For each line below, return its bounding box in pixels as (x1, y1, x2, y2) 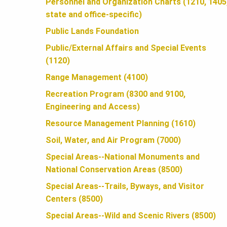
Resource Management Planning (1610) (46, 119, 196, 129)
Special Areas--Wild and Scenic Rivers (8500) (46, 211, 216, 221)
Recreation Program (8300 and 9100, (46, 89, 185, 99)
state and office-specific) (46, 10, 142, 20)
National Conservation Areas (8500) (46, 165, 182, 175)
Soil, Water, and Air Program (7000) (46, 135, 181, 145)
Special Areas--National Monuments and (46, 152, 200, 162)
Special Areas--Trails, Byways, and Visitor (46, 181, 204, 192)
